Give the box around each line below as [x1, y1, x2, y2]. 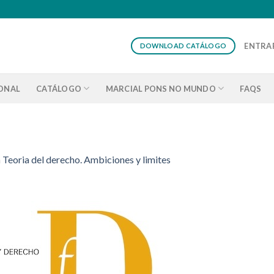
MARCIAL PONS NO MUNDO [105, 83, 216, 94]
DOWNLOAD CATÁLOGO [139, 42, 227, 50]
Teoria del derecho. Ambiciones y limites [2, 153, 171, 165]
